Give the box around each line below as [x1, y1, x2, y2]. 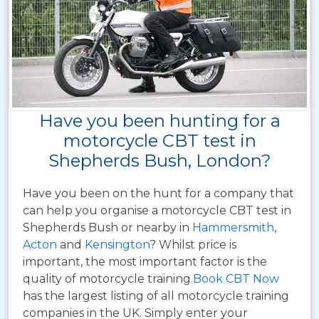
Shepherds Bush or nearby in [23, 220, 192, 234]
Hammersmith [192, 220, 274, 234]
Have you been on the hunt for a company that [23, 186, 294, 200]
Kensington [85, 237, 150, 251]
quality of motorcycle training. [23, 271, 193, 286]
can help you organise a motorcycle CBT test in [23, 203, 291, 217]
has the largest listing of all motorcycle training [23, 288, 289, 303]
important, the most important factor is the [23, 254, 267, 268]
